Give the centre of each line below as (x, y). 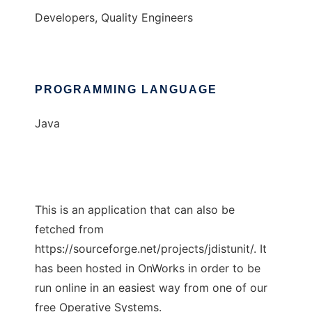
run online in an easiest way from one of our (151, 288)
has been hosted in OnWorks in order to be (148, 268)
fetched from (69, 229)
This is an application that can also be (135, 210)
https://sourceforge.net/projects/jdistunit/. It (151, 249)
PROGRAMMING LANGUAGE (126, 90)
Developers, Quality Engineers (114, 18)
